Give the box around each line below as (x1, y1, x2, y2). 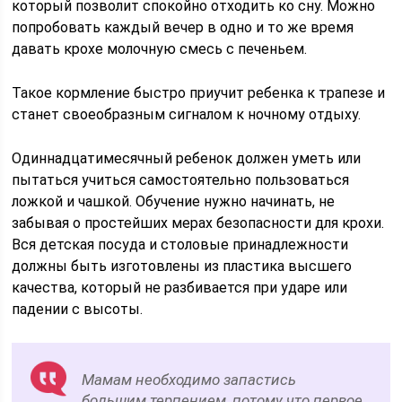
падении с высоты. (12, 301, 144, 318)
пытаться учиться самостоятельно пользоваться (12, 171, 350, 188)
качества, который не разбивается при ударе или (12, 279, 348, 296)
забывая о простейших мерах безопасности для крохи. (12, 214, 385, 232)
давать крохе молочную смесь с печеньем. (12, 40, 308, 57)
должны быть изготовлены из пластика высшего (12, 258, 353, 275)
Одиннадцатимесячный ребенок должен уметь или (12, 150, 362, 167)
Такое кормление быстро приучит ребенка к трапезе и (12, 84, 386, 101)
